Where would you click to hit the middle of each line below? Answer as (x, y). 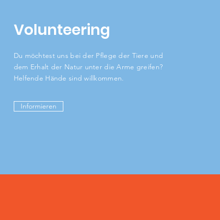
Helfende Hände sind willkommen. (70, 78)
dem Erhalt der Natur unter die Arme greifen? (88, 67)
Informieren (38, 106)
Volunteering (62, 30)
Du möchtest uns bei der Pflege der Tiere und (88, 55)
